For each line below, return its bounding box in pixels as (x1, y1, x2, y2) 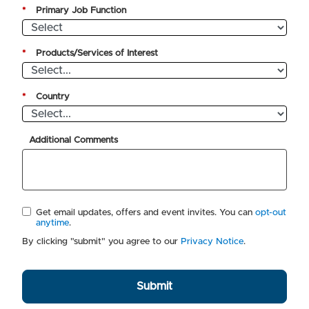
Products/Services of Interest (36, 49, 159, 59)
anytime (35, 219, 69, 228)
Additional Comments (29, 136, 119, 146)
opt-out (255, 208, 286, 218)
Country (36, 92, 70, 102)
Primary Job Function (36, 6, 127, 15)
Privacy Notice (181, 237, 244, 247)
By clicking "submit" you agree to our (22, 237, 181, 247)
